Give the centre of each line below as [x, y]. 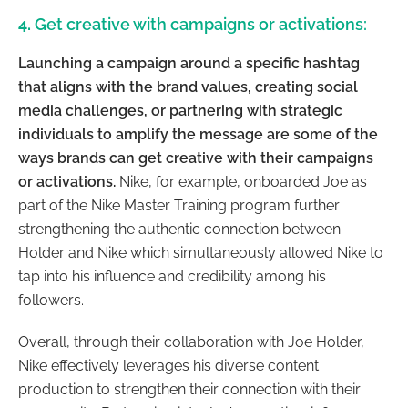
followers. [51, 301]
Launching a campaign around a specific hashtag [189, 64]
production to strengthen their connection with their [189, 390]
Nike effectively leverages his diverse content [168, 366]
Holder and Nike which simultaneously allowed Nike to [201, 253]
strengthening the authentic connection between [179, 229]
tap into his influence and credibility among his [172, 277]
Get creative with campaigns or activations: [203, 25]
